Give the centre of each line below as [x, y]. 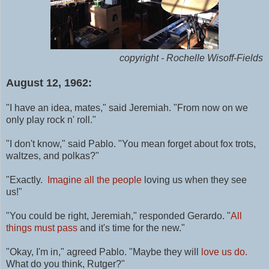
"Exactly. [27, 180]
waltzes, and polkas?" [54, 156]
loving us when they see [194, 180]
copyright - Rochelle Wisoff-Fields [191, 58]
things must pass [42, 228]
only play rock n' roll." [51, 120]
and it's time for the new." [131, 228]
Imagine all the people [95, 180]
